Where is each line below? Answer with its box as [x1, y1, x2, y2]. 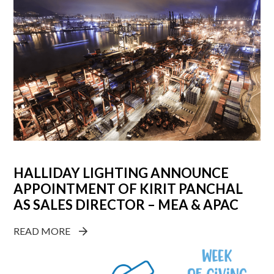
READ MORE [13, 225, 71, 237]
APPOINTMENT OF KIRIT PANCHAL [13, 180, 243, 198]
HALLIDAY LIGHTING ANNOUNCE [13, 165, 229, 182]
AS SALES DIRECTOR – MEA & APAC [13, 196, 239, 213]
